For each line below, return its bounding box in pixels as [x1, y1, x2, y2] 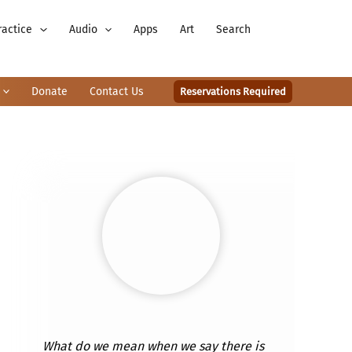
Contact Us [90, 84, 144, 98]
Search [215, 23, 251, 36]
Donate [31, 84, 68, 98]
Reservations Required [180, 86, 286, 97]
